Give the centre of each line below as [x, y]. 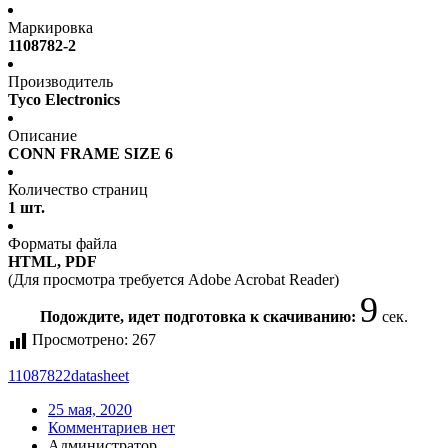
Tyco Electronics [64, 100]
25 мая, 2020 [90, 410]
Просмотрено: [80, 340]
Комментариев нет [111, 428]
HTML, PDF [52, 262]
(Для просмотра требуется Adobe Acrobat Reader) [173, 280]
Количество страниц [78, 190]
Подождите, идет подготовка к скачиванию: [200, 317]
